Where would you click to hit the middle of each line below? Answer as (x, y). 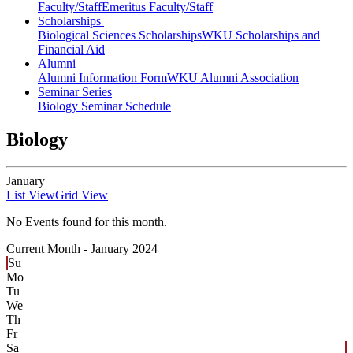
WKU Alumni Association (233, 78)
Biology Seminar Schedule (104, 106)
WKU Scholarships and (261, 35)
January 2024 (124, 249)
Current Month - (48, 249)
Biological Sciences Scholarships (120, 35)
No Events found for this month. (87, 222)
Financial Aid (71, 50)
